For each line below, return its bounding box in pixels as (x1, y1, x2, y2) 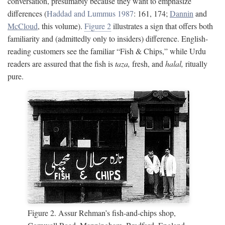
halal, (165, 58, 183, 69)
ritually (183, 58, 207, 69)
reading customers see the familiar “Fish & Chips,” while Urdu (8, 46, 206, 56)
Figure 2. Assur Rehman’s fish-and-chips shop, (28, 207, 176, 218)
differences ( (8, 8, 47, 19)
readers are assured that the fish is (8, 58, 115, 69)
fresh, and (130, 58, 165, 69)
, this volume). (38, 21, 84, 31)
